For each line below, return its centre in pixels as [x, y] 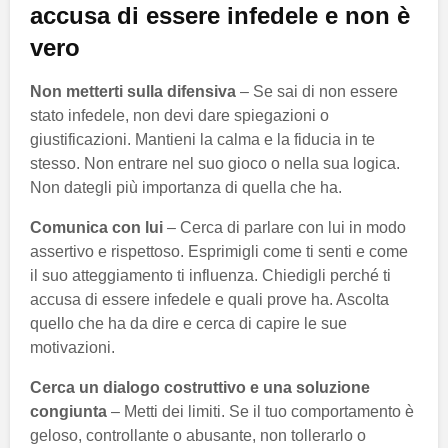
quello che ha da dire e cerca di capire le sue [188, 323]
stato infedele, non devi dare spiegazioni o [179, 115]
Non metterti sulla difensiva [133, 91]
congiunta [68, 411]
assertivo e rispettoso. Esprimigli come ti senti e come [219, 251]
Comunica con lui [96, 227]
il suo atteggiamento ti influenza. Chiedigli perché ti [210, 275]
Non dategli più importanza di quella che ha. [186, 187]
